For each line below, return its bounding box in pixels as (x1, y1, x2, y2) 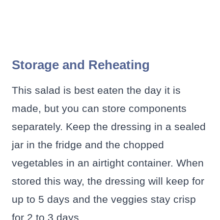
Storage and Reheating (12, 57, 150, 73)
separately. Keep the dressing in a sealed (12, 121, 206, 133)
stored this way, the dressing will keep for (12, 175, 204, 187)
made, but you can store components (12, 103, 187, 114)
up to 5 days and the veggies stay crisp (12, 193, 196, 205)
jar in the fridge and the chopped (12, 139, 164, 151)
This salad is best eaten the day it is (12, 84, 181, 96)
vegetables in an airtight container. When (12, 157, 204, 169)
